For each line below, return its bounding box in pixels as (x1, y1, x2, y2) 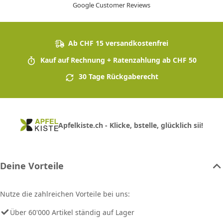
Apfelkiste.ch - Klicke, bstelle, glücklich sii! (58, 120, 203, 130)
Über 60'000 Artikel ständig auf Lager (9, 207, 134, 217)
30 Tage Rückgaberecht (76, 72, 158, 82)
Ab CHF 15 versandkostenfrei (66, 38, 169, 48)
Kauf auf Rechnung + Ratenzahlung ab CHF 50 (38, 55, 197, 65)
